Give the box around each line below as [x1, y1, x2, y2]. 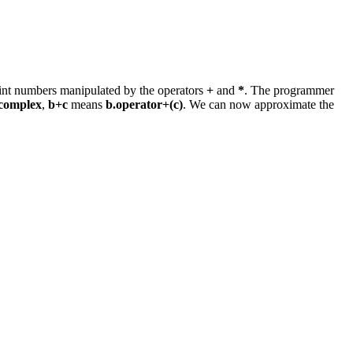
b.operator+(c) [106, 98, 183, 112]
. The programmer [244, 84, 334, 98]
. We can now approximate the [183, 98, 334, 112]
